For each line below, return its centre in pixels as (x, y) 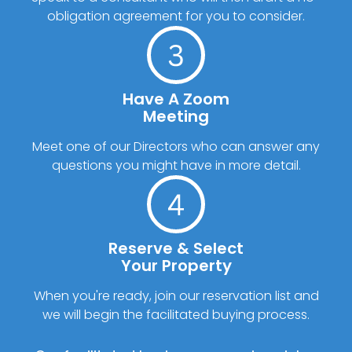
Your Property (176, 265)
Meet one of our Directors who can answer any (176, 146)
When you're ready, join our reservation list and (176, 295)
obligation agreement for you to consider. (176, 16)
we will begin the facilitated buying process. (176, 314)
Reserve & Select (176, 248)
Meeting (176, 116)
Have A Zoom (176, 99)
